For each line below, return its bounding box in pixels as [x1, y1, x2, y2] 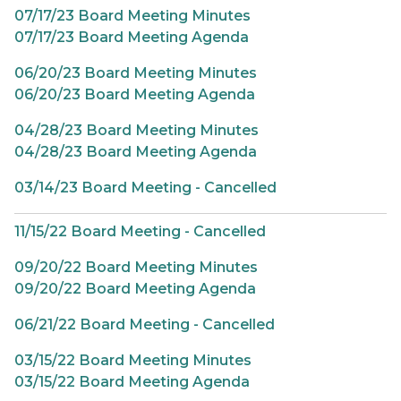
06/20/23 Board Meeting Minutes [14, 64, 257, 81]
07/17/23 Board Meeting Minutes [14, 7, 251, 24]
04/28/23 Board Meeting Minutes [14, 122, 259, 139]
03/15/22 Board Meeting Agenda [14, 373, 250, 390]
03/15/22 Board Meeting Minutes [14, 352, 252, 369]
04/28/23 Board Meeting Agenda [14, 143, 257, 160]
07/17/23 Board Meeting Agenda [14, 29, 249, 46]
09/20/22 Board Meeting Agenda [14, 280, 256, 297]
